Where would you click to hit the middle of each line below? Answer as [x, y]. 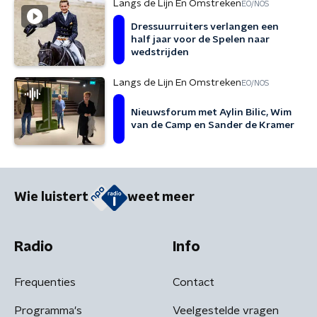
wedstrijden [160, 52]
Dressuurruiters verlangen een [205, 27]
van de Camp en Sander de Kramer [213, 125]
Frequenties [45, 282]
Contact [194, 282]
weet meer [161, 198]
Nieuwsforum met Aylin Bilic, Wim [211, 113]
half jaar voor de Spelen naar [200, 40]
